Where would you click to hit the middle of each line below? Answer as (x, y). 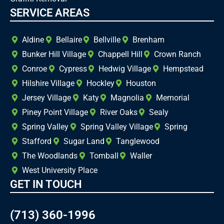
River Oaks (118, 112)
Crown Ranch (178, 54)
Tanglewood (138, 141)
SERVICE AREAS (50, 12)
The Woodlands (49, 155)
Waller (141, 155)
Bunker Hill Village (54, 54)
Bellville (107, 39)
